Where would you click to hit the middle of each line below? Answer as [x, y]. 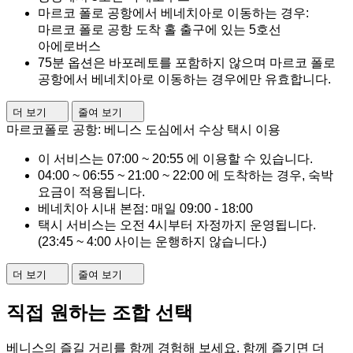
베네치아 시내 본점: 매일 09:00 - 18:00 [145, 208]
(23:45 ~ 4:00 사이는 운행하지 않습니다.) [152, 241]
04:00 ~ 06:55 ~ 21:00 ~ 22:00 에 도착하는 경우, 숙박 [186, 175]
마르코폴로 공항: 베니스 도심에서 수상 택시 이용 [143, 129]
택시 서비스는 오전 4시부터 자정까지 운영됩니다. [177, 225]
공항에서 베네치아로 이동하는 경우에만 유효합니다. [184, 79]
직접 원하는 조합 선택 [100, 312]
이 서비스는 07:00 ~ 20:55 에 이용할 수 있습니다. [175, 158]
